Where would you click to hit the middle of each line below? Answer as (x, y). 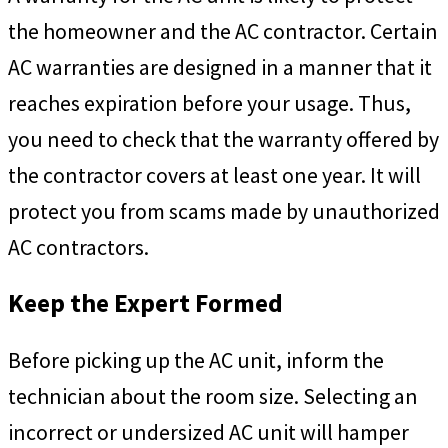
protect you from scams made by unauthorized (224, 211)
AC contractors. (78, 247)
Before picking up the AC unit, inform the (196, 359)
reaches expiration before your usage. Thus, (209, 103)
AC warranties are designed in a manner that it (220, 67)
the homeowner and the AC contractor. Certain (223, 31)
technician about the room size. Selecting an (213, 395)
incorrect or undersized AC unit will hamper (208, 431)
